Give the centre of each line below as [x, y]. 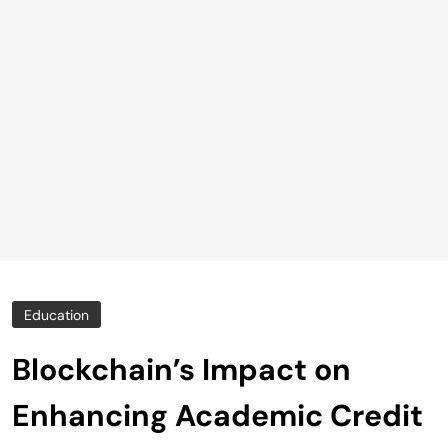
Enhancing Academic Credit [217, 416]
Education [56, 315]
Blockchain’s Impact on [181, 370]
